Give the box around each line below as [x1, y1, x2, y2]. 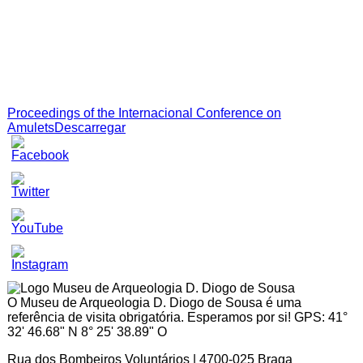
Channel [11, 265, 61, 280]
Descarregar [54, 121, 126, 135]
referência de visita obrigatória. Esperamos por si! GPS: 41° [7, 310, 348, 325]
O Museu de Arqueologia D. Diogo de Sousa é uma [7, 296, 301, 310]
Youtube [11, 250, 59, 265]
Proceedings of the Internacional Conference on [7, 106, 281, 121]
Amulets [7, 121, 54, 135]
